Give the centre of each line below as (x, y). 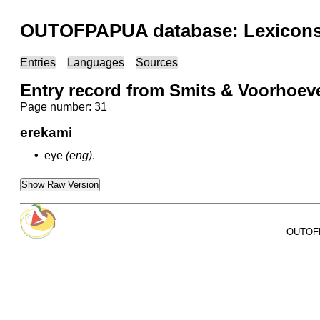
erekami (46, 132)
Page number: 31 (64, 107)
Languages (96, 62)
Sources (157, 62)
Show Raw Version (60, 185)
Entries (38, 62)
